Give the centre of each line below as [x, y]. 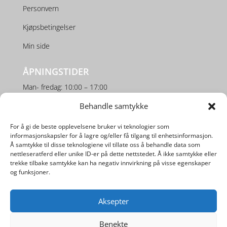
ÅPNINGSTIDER [56, 72]
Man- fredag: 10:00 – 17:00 [65, 87]
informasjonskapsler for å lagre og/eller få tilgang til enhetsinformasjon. [111, 136]
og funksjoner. [30, 172]
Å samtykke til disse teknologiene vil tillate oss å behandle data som [105, 145]
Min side [36, 46]
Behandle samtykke [113, 106]
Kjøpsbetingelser [49, 27]
